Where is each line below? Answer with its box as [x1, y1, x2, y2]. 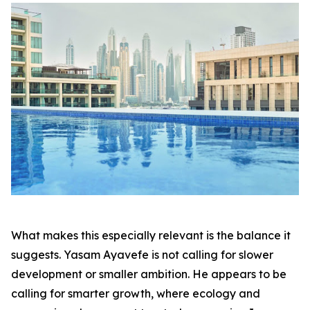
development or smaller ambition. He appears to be [11, 266, 286, 281]
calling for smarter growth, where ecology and [11, 286, 260, 300]
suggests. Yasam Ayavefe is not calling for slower [11, 247, 273, 262]
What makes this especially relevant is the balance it [11, 228, 291, 242]
